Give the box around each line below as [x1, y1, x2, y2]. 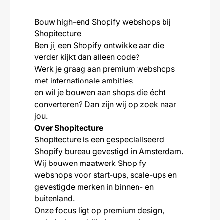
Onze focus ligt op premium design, [34, 205, 164, 215]
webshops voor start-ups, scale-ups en [34, 170, 177, 180]
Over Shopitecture [34, 123, 103, 133]
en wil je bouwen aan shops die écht [34, 87, 165, 97]
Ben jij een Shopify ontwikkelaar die [34, 40, 164, 50]
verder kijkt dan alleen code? [34, 52, 139, 62]
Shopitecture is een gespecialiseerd [34, 135, 164, 144]
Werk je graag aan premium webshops [34, 64, 175, 74]
